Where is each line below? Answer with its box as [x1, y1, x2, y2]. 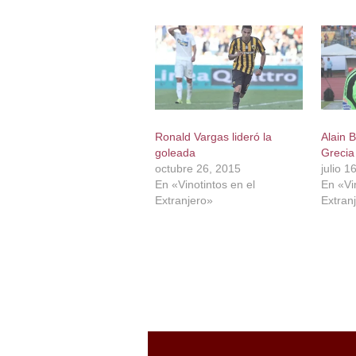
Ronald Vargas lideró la [154, 130, 272, 144]
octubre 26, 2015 [154, 162, 241, 176]
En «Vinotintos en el [154, 178, 255, 192]
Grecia [320, 146, 354, 160]
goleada [154, 146, 195, 160]
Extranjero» [154, 194, 213, 207]
